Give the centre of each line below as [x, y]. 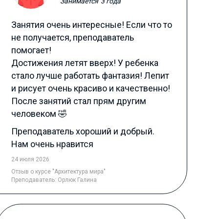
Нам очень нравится [52, 144]
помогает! [31, 50]
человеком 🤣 [39, 114]
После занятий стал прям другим [78, 101]
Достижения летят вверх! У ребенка [85, 63]
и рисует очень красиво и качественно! [90, 88]
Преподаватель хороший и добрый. [83, 131]
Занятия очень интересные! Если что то [91, 25]
